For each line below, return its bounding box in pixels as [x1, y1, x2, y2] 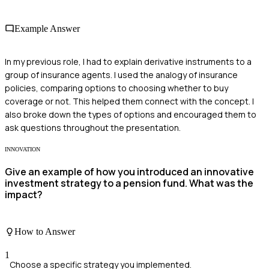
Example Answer [14, 23, 80, 34]
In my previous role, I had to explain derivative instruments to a [5, 55, 252, 67]
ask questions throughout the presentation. [5, 121, 181, 133]
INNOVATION [5, 145, 40, 153]
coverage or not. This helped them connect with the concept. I [5, 95, 254, 107]
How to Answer [14, 226, 75, 237]
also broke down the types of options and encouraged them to [5, 108, 256, 120]
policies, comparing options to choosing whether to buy [5, 82, 228, 94]
